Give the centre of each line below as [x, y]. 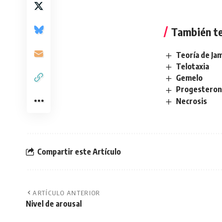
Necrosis [192, 101]
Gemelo [190, 78]
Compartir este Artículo [79, 151]
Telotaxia [193, 67]
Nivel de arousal [54, 204]
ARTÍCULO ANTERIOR [67, 193]
